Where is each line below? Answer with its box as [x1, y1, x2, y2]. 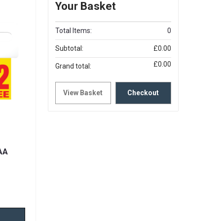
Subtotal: [55, 44, 83, 52]
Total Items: [55, 27, 92, 35]
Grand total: [55, 62, 91, 70]
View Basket [63, 89, 103, 97]
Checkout [127, 89, 159, 97]
